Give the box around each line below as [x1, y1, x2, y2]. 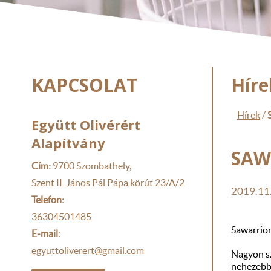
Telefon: [31, 195, 64, 205]
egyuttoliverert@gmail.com [31, 246, 144, 256]
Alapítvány [31, 133, 105, 152]
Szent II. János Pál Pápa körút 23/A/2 [31, 178, 184, 188]
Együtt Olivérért [31, 115, 140, 134]
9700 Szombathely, [50, 161, 131, 171]
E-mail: [31, 229, 60, 239]
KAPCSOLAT [31, 72, 137, 97]
